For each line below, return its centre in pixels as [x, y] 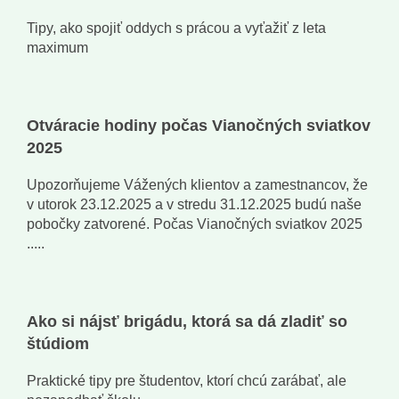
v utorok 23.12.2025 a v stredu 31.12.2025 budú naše [194, 205]
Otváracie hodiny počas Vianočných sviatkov [199, 126]
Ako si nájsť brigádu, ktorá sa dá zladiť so [187, 322]
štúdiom [58, 344]
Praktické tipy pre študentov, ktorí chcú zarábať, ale [187, 381]
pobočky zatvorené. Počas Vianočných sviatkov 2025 [195, 224]
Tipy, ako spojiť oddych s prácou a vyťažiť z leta [176, 28]
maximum [57, 48]
